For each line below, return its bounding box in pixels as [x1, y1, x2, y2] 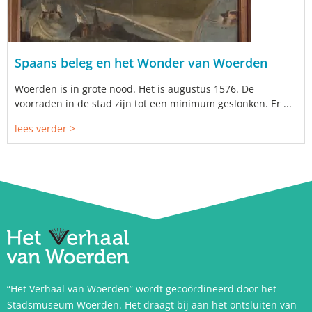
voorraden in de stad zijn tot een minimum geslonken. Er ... [15, 97, 292, 111]
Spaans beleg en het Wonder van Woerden [15, 54, 267, 72]
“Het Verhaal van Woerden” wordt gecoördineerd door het [7, 282, 276, 296]
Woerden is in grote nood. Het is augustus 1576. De [15, 82, 254, 96]
